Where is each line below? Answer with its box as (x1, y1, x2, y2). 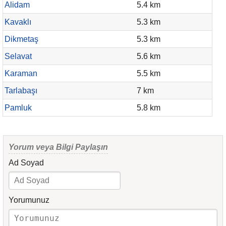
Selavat (5, 52, 32, 61)
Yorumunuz (9, 196, 49, 204)
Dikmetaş (5, 35, 38, 43)
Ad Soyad (9, 158, 44, 167)
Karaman (5, 69, 37, 78)
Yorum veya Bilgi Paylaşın (9, 143, 108, 151)
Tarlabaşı (5, 86, 37, 95)
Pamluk (5, 103, 32, 112)
